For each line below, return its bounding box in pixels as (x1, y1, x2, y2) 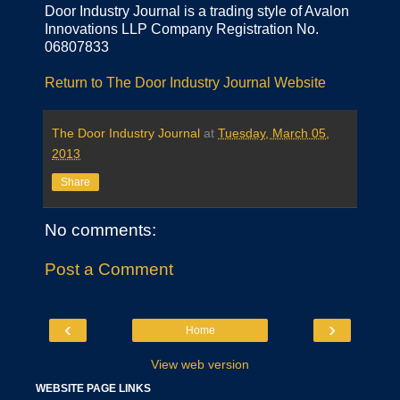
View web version (151, 357, 249, 372)
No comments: (45, 221, 156, 240)
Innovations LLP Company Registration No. (45, 21, 319, 37)
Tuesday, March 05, (218, 126, 329, 141)
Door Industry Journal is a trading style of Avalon (45, 4, 349, 20)
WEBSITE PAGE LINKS (36, 382, 151, 396)
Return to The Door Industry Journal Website (45, 75, 326, 91)
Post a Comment (45, 259, 173, 279)
